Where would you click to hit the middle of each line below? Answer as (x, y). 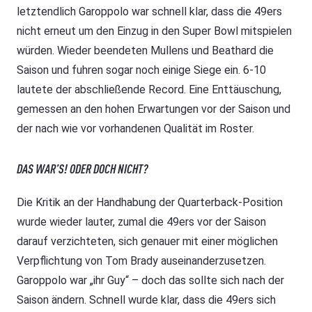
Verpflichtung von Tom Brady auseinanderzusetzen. (141, 261)
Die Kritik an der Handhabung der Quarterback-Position (150, 203)
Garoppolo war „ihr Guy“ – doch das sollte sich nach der (150, 281)
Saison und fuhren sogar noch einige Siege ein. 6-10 (141, 70)
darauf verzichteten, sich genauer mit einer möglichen (147, 242)
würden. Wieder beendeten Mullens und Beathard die (145, 51)
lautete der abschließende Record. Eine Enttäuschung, (149, 90)
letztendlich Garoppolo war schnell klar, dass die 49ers (149, 12)
